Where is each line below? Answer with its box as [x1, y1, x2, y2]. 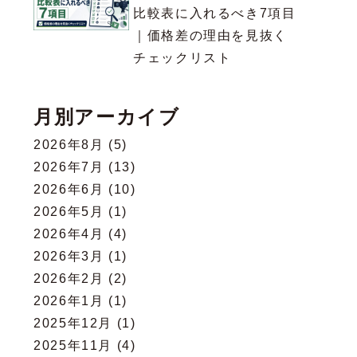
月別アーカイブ [33, 106, 180, 128]
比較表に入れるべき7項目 [133, 6, 296, 21]
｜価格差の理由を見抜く [133, 29, 288, 43]
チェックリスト [133, 51, 232, 65]
